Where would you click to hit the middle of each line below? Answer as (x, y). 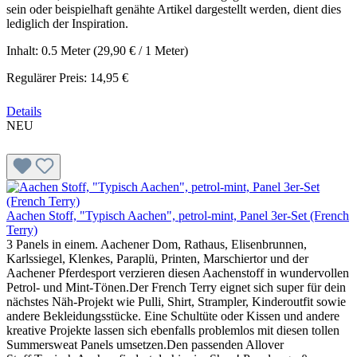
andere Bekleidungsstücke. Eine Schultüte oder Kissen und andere (173, 316)
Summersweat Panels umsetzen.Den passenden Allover (145, 344)
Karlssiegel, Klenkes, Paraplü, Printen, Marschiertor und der (157, 258)
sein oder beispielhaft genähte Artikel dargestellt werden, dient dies (174, 9)
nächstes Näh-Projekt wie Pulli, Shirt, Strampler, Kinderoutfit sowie (176, 301)
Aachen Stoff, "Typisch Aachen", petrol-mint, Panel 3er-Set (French (178, 215)
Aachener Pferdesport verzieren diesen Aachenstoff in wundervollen (178, 273)
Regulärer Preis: (48, 77)
